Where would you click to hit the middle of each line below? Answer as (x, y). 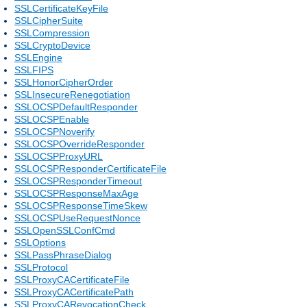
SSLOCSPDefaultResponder (76, 107)
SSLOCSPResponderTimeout (78, 181)
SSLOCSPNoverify (54, 131)
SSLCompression (52, 33)
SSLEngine (38, 57)
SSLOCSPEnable (52, 119)
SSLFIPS (34, 70)
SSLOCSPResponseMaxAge (76, 193)
